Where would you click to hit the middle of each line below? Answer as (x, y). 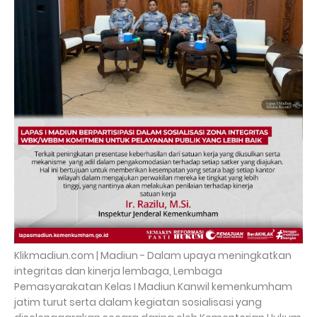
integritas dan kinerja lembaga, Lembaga (118, 271)
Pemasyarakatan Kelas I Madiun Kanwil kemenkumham (153, 287)
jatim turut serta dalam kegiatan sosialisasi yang (138, 302)
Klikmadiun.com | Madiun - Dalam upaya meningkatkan (153, 255)
